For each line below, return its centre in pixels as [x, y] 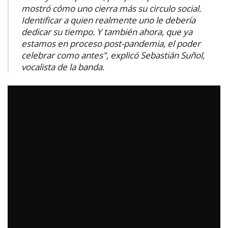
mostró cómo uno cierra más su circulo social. [111, 8]
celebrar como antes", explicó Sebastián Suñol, [113, 55]
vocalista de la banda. [63, 67]
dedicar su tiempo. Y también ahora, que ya [107, 32]
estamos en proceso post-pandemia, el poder [111, 43]
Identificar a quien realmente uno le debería [108, 20]
